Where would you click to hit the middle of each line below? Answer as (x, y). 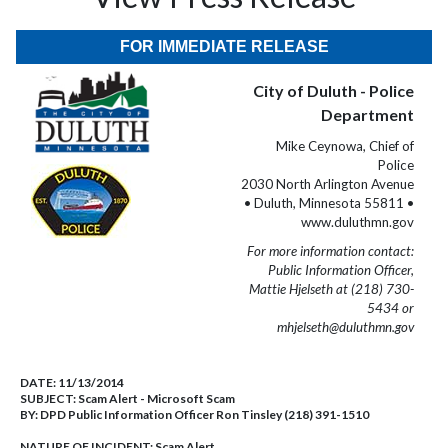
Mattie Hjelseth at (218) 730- (331, 289)
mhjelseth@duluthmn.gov (345, 327)
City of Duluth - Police (333, 90)
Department (367, 114)
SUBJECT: (49, 398)
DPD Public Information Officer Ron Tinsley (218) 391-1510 (204, 414)
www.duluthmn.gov (357, 222)
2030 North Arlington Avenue (327, 184)
